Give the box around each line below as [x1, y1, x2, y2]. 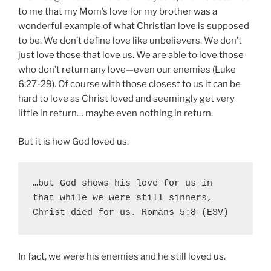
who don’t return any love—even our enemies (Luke [18, 64, 236, 76]
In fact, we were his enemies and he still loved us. [18, 251, 226, 263]
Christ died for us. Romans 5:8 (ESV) [33, 207, 229, 218]
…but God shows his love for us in [33, 178, 212, 189]
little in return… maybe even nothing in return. [18, 108, 213, 119]
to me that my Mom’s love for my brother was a [18, 6, 217, 18]
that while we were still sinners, [33, 193, 212, 204]
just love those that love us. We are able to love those [18, 50, 244, 61]
